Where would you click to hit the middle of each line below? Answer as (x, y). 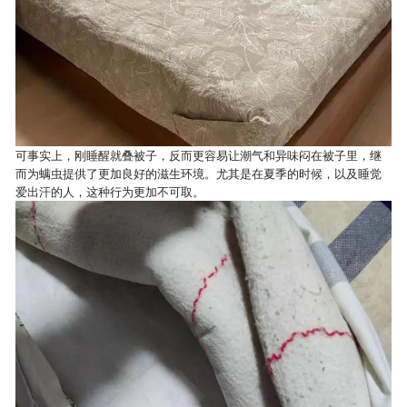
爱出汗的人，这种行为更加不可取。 (110, 191)
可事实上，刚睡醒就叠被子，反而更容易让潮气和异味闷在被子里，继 (199, 155)
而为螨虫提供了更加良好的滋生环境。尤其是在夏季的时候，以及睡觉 (199, 173)
